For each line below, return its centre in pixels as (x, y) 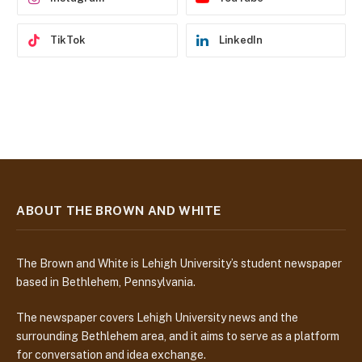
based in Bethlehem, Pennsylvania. (106, 282)
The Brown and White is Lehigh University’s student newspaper (179, 263)
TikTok (68, 40)
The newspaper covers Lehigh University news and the (157, 317)
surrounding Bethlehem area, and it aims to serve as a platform (178, 336)
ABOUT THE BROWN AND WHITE (119, 210)
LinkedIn (240, 40)
